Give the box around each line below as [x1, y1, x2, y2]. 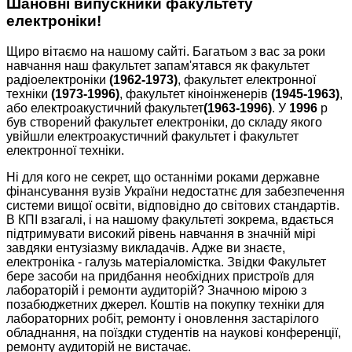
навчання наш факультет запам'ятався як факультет [6, 59, 310, 73]
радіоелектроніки [6, 73, 109, 87]
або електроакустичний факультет [6, 101, 203, 115]
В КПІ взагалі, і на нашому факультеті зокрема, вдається [6, 213, 334, 227]
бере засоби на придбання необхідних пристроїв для [6, 269, 314, 284]
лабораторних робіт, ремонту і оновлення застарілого [6, 312, 319, 326]
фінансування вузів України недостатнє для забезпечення [6, 185, 345, 199]
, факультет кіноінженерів [119, 87, 271, 101]
